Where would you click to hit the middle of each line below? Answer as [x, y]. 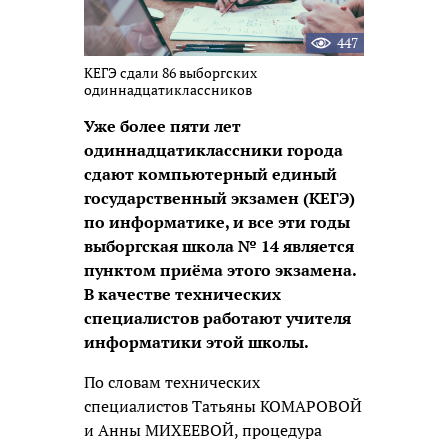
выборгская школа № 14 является [219, 245]
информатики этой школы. [196, 341]
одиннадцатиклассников [168, 89]
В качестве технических [182, 293]
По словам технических [172, 381]
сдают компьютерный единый [210, 173]
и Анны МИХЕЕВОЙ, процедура [203, 429]
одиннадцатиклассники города [213, 149]
